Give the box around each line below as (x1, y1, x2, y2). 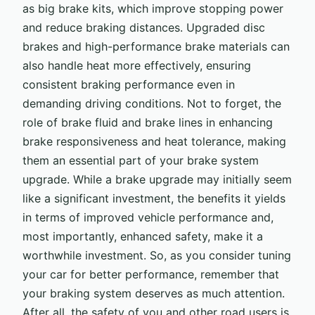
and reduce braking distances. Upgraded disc (22, 20, 265, 34)
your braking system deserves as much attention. (22, 285, 285, 300)
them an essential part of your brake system (22, 153, 259, 167)
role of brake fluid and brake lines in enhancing (22, 115, 273, 129)
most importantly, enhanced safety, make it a (22, 229, 263, 243)
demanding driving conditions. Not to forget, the (22, 96, 281, 110)
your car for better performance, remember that (22, 266, 279, 281)
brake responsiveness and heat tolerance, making (22, 134, 286, 148)
